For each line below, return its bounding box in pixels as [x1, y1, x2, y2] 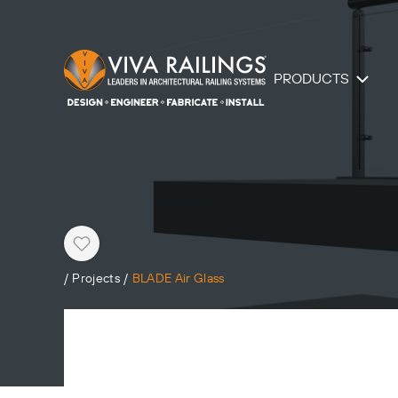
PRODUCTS [274, 70, 349, 88]
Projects [72, 271, 121, 287]
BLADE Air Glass [131, 271, 225, 287]
